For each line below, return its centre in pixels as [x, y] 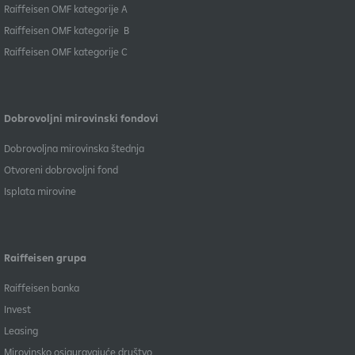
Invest [17, 309]
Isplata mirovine [40, 191]
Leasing [21, 330]
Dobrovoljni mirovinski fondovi [81, 118]
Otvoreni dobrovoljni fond [61, 170]
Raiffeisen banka [41, 288]
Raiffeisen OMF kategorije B [66, 30]
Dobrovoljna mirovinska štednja [74, 148]
